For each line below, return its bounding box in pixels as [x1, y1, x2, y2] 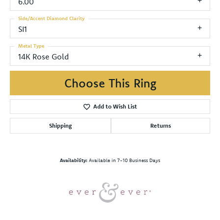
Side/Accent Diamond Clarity [18, 15, 84, 22]
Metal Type [18, 42, 44, 49]
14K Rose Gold [18, 51, 69, 61]
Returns [150, 121, 171, 129]
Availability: [60, 157, 87, 164]
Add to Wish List [93, 102, 137, 110]
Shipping [49, 121, 72, 129]
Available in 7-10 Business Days [89, 157, 160, 164]
